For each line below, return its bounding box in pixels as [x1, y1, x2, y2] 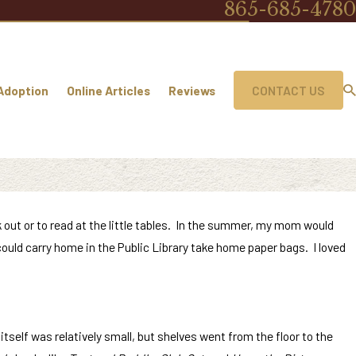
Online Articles [66, 82, 150, 98]
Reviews [168, 82, 215, 98]
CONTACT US [252, 82, 326, 98]
